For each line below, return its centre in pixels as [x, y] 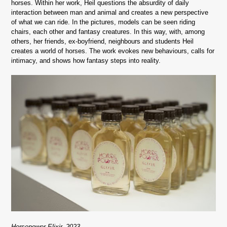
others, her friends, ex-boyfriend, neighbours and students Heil [103, 42]
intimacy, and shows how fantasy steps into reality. [86, 61]
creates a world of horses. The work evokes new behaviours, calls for [113, 51]
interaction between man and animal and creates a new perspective [110, 13]
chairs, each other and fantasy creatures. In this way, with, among [108, 32]
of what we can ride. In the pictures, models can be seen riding [103, 22]
